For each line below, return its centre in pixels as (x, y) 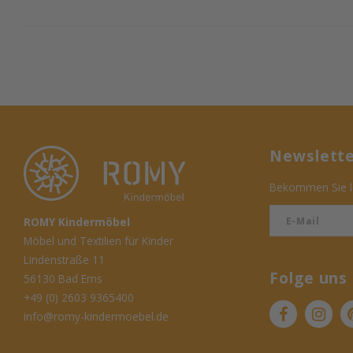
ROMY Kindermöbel (77, 222)
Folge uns (308, 279)
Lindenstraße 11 (64, 260)
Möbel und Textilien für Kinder (98, 241)
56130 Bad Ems (63, 279)
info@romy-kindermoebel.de (96, 316)
